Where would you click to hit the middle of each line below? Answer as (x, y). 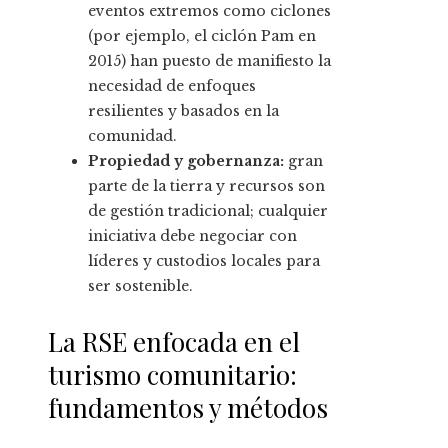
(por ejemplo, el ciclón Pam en (202, 36)
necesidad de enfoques (172, 86)
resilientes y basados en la (183, 111)
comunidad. (132, 136)
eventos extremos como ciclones (209, 11)
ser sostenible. (140, 286)
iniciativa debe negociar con (192, 236)
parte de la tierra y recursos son (206, 186)
